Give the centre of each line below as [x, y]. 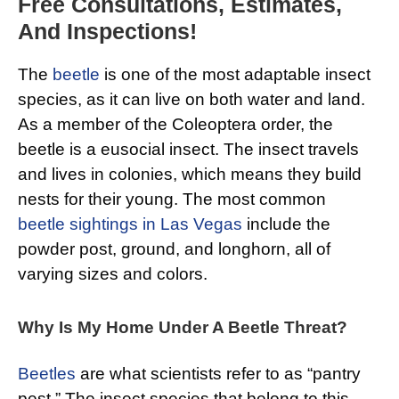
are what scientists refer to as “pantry [218, 374]
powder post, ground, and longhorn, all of [174, 249]
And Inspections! [107, 32]
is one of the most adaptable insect [235, 75]
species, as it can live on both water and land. [191, 100]
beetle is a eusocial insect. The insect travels [188, 150]
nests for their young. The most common [172, 199]
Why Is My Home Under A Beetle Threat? [183, 328]
